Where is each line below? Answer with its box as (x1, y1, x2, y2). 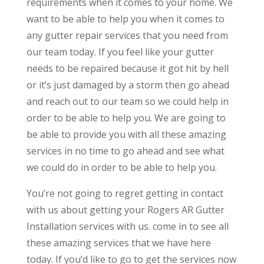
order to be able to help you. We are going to (26, 111, 226, 124)
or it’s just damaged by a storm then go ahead (26, 78, 229, 91)
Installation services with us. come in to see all (26, 219, 229, 233)
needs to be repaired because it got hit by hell (26, 61, 229, 75)
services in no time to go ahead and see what (26, 144, 225, 157)
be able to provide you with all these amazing (26, 127, 226, 141)
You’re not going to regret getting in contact (26, 186, 223, 200)
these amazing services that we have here (26, 236, 211, 249)
